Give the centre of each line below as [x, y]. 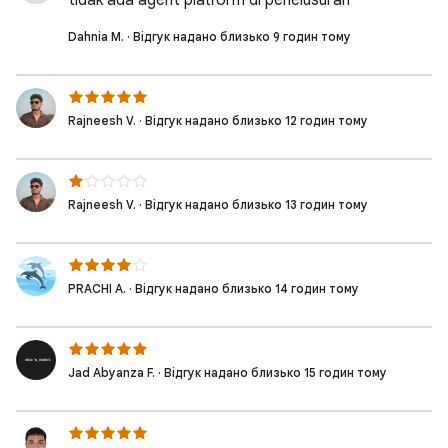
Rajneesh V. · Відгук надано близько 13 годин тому [218, 204]
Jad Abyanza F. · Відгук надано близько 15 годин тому [227, 372]
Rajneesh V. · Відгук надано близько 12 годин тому [218, 120]
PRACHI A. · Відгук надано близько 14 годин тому [213, 288]
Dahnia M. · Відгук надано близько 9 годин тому [209, 36]
